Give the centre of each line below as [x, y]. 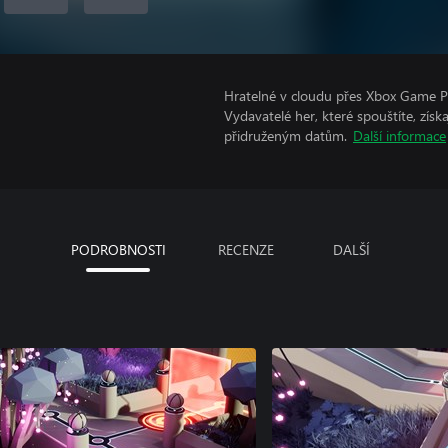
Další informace [399, 135]
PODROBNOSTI [118, 249]
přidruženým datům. [285, 135]
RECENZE [245, 249]
